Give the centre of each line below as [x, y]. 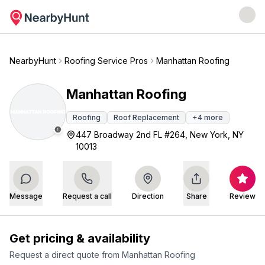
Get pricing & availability [80, 238]
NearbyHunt [33, 61]
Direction [148, 196]
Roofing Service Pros [106, 61]
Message [26, 196]
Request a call [87, 196]
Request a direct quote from [66, 255]
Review [243, 196]
